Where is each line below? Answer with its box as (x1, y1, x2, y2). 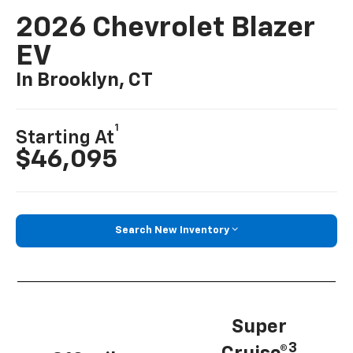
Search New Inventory (115, 225, 229, 236)
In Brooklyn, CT (16, 70, 154, 90)
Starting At (16, 128, 115, 147)
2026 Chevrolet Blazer (16, 13, 316, 43)
